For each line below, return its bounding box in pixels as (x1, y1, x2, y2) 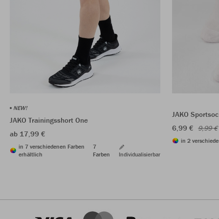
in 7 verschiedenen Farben (19, 142, 85, 150)
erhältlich (19, 150, 43, 158)
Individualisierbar (119, 150, 160, 158)
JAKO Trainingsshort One (10, 115, 88, 125)
